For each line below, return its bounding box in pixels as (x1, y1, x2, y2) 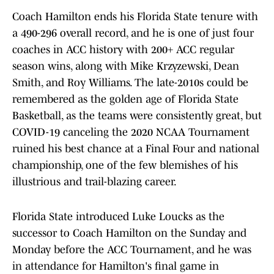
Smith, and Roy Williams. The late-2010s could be (12, 76, 248, 89)
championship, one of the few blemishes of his (12, 159, 238, 172)
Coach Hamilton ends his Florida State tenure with (12, 10, 258, 23)
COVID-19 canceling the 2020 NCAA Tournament (12, 126, 250, 139)
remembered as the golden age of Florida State (12, 93, 239, 106)
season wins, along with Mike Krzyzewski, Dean (12, 60, 239, 73)
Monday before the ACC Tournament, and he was (12, 243, 251, 256)
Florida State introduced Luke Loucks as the (12, 210, 224, 223)
